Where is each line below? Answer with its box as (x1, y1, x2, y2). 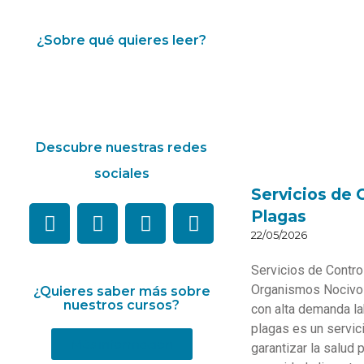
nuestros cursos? (63, 297, 180, 313)
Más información (70, 336, 173, 352)
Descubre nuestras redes (36, 140, 207, 155)
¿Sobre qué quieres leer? (37, 32, 206, 48)
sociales (93, 166, 149, 181)
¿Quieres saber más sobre (32, 284, 210, 299)
